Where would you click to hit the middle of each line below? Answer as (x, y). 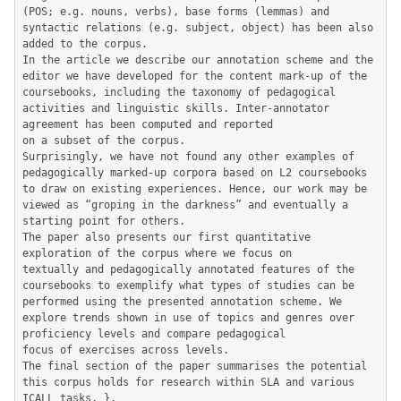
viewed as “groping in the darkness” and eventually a (185, 205)
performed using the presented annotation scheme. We (182, 302)
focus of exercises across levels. (126, 350)
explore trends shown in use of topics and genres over (188, 318)
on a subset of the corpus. (104, 141)
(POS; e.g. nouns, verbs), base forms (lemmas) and (176, 12)
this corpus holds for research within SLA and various (188, 382)
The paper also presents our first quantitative (166, 237)
